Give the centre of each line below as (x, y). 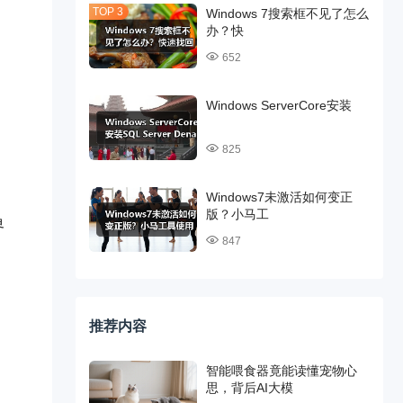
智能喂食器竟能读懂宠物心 (281, 371)
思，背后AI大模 (249, 388)
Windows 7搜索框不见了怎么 (287, 13)
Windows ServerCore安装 (278, 105)
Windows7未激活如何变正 (279, 197)
